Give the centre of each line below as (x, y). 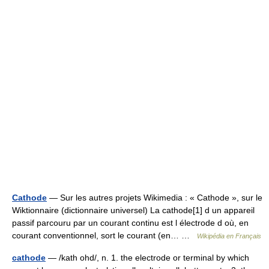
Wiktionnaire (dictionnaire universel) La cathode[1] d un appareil (133, 210)
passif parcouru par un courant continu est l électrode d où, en (130, 223)
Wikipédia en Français (229, 236)
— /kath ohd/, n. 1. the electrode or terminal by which (147, 258)
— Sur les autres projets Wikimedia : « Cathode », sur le (155, 198)
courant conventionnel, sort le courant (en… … (104, 236)
